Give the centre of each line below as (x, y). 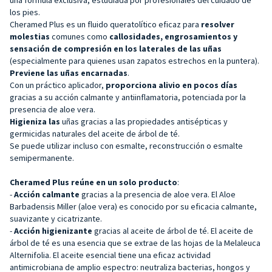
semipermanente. (42, 158)
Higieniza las (36, 121)
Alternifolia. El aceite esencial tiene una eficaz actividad (110, 255)
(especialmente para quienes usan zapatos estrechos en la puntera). (134, 60)
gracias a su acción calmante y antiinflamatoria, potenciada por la (128, 97)
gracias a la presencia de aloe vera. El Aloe (158, 194)
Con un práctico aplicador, (58, 85)
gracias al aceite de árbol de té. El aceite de (173, 230)
